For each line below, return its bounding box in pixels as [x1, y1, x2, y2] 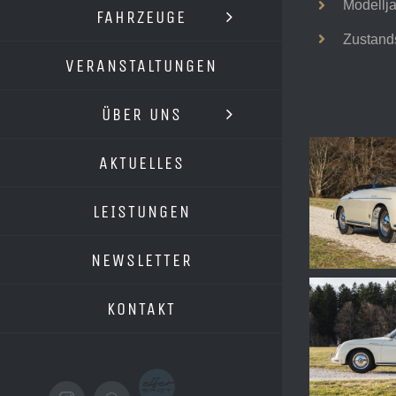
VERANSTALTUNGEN [65, 55, 217, 76]
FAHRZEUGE [96, 6, 187, 27]
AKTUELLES [98, 152, 185, 173]
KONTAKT [107, 298, 176, 319]
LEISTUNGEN [92, 201, 191, 222]
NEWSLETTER [90, 249, 193, 270]
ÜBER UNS [101, 103, 182, 125]
